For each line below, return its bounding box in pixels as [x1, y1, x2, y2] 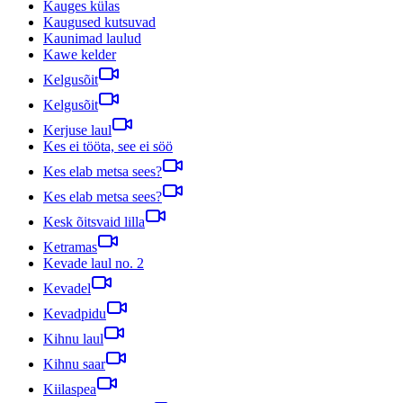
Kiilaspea [43, 381, 96, 397]
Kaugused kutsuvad [43, 13, 156, 30]
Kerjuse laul [43, 121, 112, 138]
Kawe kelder [43, 46, 116, 62]
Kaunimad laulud [43, 30, 141, 46]
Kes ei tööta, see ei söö [43, 138, 173, 154]
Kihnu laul [43, 330, 103, 346]
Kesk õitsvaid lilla [43, 213, 145, 229]
